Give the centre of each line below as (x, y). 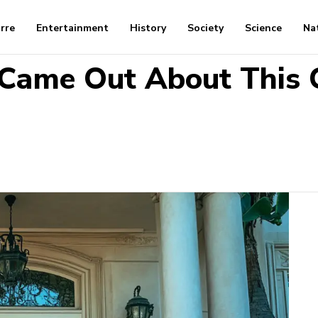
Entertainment (73, 28)
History (148, 28)
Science (264, 28)
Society (206, 28)
